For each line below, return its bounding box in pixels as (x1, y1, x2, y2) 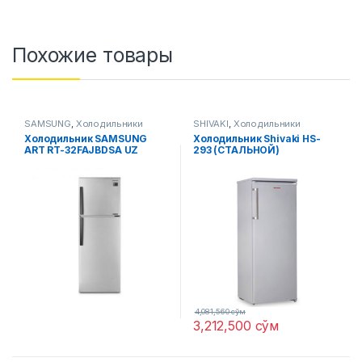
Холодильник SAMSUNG (23, 132, 148, 145)
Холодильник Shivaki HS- (192, 132, 321, 145)
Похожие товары (12, 43, 174, 68)
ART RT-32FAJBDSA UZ (23, 143, 139, 156)
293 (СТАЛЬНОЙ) (192, 143, 280, 156)
